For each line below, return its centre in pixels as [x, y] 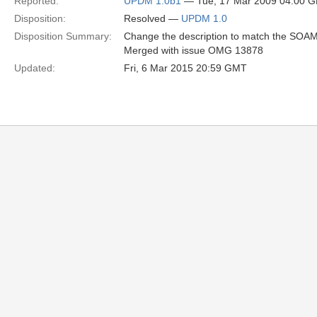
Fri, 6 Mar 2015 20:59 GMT [185, 68]
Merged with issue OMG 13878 [194, 50]
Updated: [35, 68]
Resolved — [152, 18]
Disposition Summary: [63, 36]
